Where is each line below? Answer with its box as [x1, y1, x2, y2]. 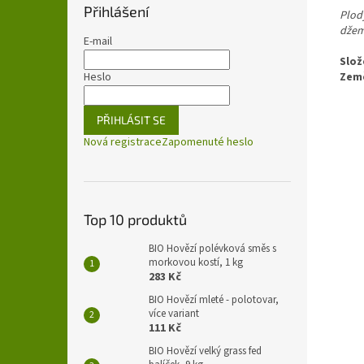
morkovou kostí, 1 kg [149, 255, 243, 270]
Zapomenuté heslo [162, 134, 253, 150]
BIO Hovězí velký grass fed [149, 344, 262, 358]
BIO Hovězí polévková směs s [149, 241, 276, 256]
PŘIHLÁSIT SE [97, 113, 166, 127]
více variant [149, 306, 199, 321]
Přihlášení [84, 2, 149, 20]
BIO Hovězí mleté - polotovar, [149, 292, 279, 307]
